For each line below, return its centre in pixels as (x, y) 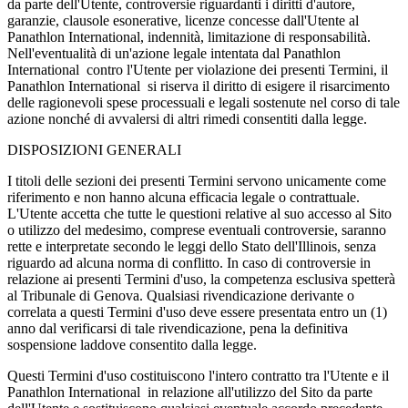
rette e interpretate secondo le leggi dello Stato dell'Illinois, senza (192, 246)
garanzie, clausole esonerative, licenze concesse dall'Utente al (183, 20)
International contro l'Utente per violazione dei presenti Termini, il (198, 69)
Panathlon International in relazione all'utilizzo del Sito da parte (190, 392)
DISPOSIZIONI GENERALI (94, 149)
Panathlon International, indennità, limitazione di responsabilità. (189, 36)
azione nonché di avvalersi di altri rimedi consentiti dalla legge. (187, 118)
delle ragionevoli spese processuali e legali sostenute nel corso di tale (204, 102)
